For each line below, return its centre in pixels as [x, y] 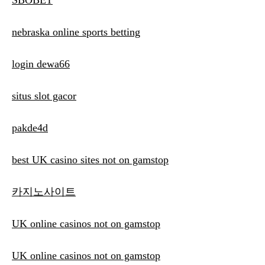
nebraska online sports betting [76, 32]
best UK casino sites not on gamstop [90, 160]
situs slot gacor [44, 96]
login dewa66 [41, 64]
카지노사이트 [44, 192]
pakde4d [30, 128]
